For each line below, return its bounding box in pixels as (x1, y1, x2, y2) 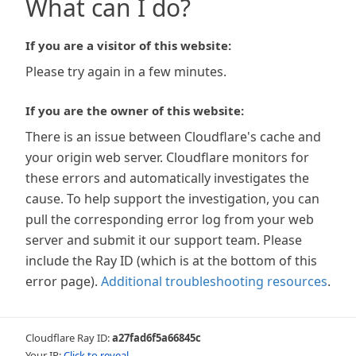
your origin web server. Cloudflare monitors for (25, 149, 309, 166)
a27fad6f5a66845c (112, 331, 201, 345)
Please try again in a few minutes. (25, 63, 226, 80)
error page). (25, 273, 98, 290)
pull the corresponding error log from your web (25, 211, 314, 228)
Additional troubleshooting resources (101, 273, 327, 290)
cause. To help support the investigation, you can (25, 190, 319, 207)
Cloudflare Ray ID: (25, 331, 112, 345)
